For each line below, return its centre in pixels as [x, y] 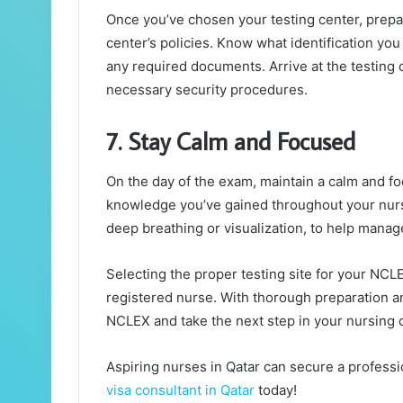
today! [276, 390]
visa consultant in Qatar [180, 390]
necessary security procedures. [207, 90]
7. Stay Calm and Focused [231, 141]
